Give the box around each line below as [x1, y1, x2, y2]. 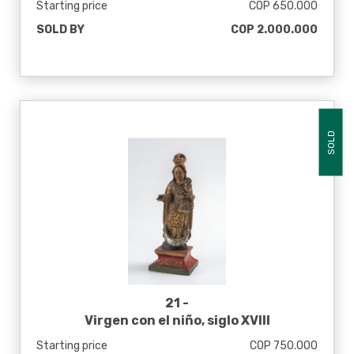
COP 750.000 [250, 339, 318, 352]
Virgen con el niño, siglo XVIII [84, 313, 270, 328]
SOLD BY [36, 23, 85, 36]
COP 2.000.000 [231, 23, 318, 36]
